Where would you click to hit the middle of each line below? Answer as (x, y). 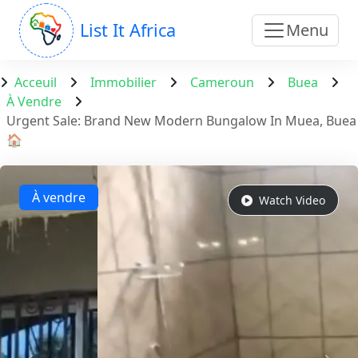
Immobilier (123, 82)
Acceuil (36, 82)
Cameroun (222, 82)
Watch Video (290, 200)
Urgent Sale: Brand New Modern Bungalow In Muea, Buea (181, 121)
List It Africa (128, 30)
